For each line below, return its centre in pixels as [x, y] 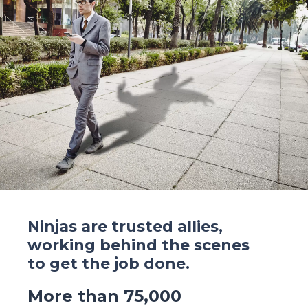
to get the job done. [109, 264]
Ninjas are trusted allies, [125, 227]
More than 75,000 [104, 296]
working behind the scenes [139, 245]
